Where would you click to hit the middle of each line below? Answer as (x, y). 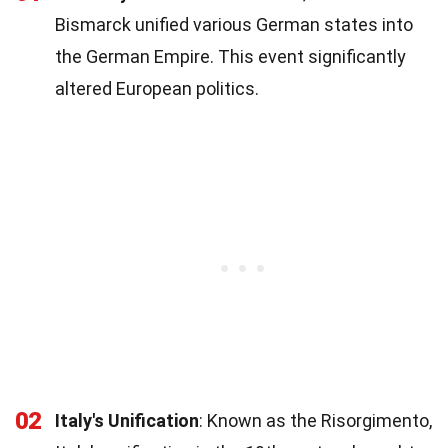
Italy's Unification (127, 420)
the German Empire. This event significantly (230, 56)
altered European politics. (157, 88)
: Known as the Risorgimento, (315, 420)
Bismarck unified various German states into (234, 24)
